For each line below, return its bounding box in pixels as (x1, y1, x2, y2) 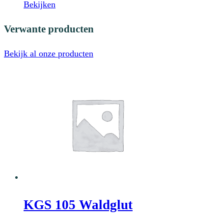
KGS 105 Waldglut (24, 197, 133, 212)
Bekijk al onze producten (4, 49, 93, 59)
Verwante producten (4, 23, 94, 35)
